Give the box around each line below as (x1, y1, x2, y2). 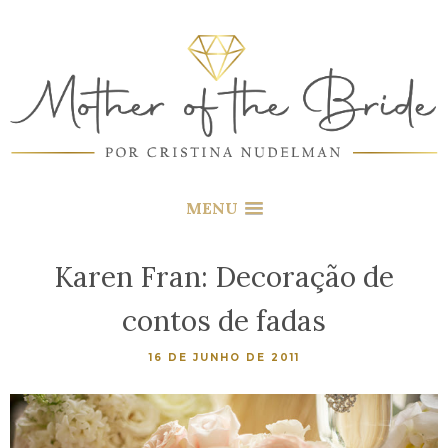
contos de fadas (122, 303, 326, 340)
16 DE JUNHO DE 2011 (148, 351, 300, 365)
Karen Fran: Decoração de (54, 259, 394, 296)
